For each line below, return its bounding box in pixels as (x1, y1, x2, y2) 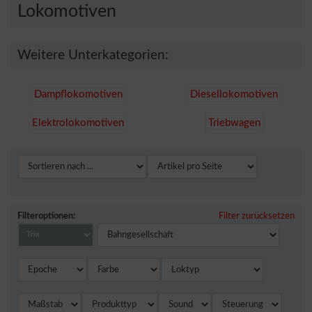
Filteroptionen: (17, 212, 75, 221)
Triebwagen (208, 118, 260, 128)
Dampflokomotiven (33, 89, 123, 100)
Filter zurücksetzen (219, 212, 295, 221)
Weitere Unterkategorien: (17, 49, 169, 62)
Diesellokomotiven (190, 89, 278, 100)
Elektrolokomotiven (32, 118, 124, 128)
